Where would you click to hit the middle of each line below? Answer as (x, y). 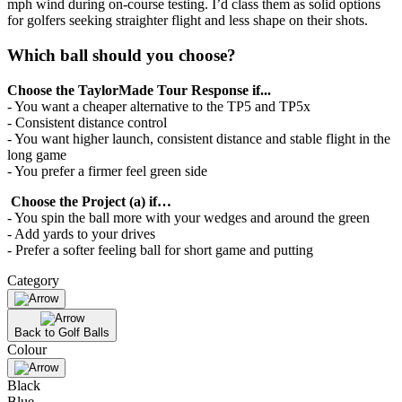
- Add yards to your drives (81, 233)
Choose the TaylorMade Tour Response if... (139, 90)
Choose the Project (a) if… (89, 201)
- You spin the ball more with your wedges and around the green (188, 217)
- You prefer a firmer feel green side (107, 170)
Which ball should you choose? (122, 56)
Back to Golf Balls (62, 332)
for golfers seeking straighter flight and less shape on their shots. (188, 21)
